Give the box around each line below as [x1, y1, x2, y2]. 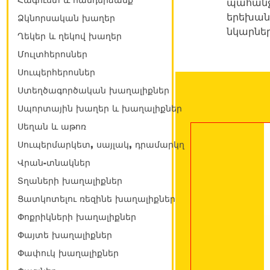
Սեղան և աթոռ [17, 122, 86, 132]
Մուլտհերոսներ [17, 49, 87, 60]
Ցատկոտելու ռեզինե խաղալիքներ [17, 194, 175, 204]
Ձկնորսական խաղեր [17, 13, 115, 24]
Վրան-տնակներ [17, 158, 90, 168]
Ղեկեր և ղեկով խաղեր [17, 31, 122, 42]
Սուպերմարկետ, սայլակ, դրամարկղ [17, 140, 184, 150]
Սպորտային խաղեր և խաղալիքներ [17, 104, 182, 114]
